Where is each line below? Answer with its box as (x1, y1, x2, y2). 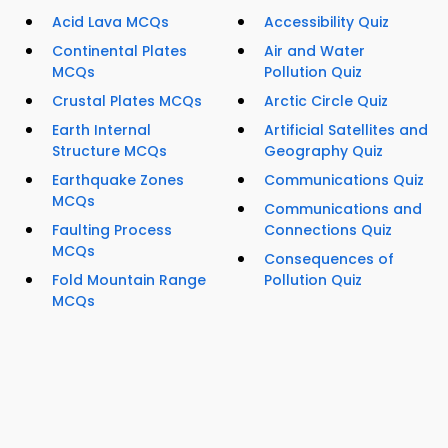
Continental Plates (52, 41, 187, 62)
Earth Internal (52, 120, 151, 141)
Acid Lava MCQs (52, 12, 169, 33)
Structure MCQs (52, 141, 167, 162)
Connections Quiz (264, 220, 392, 241)
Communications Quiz (264, 170, 424, 191)
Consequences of (264, 249, 394, 270)
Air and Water (264, 41, 365, 62)
